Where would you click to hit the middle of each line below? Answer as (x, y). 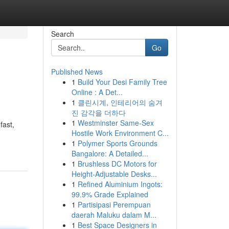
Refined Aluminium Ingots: (120, 184)
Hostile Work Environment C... (120, 133)
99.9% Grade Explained (110, 194)
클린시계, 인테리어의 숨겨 (120, 102)
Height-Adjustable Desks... (114, 174)
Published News (77, 72)
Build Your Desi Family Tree (122, 82)
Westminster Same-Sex (116, 123)
